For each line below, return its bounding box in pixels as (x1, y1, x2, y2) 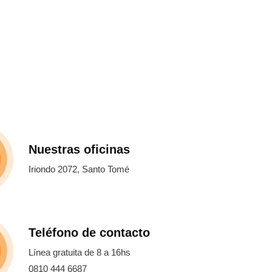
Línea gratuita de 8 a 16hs (29, 247, 131, 257)
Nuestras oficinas (29, 142, 131, 156)
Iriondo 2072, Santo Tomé (29, 163, 130, 174)
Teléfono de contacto (29, 226, 151, 239)
